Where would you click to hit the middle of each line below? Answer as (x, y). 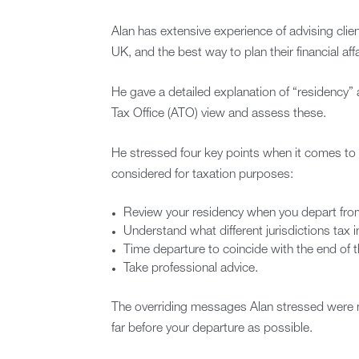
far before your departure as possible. (212, 329)
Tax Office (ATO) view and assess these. (218, 114)
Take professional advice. (191, 269)
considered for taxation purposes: (202, 175)
